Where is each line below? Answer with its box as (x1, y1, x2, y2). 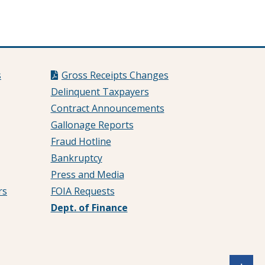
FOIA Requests (50, 185, 115, 198)
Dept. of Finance (50, 201, 128, 214)
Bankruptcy (50, 151, 102, 164)
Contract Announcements (50, 102, 164, 115)
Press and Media (50, 168, 124, 181)
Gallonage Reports (50, 118, 134, 131)
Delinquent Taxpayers (50, 85, 149, 98)
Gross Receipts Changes (61, 69, 169, 82)
